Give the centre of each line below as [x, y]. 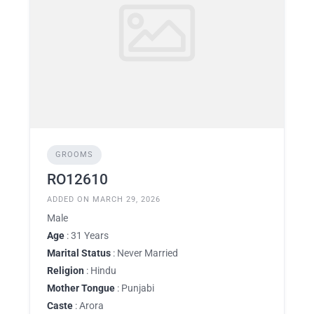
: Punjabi [135, 288]
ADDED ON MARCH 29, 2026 [104, 199]
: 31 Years [87, 235]
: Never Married [144, 253]
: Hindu [100, 270]
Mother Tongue [81, 288]
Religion [66, 270]
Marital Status [79, 253]
